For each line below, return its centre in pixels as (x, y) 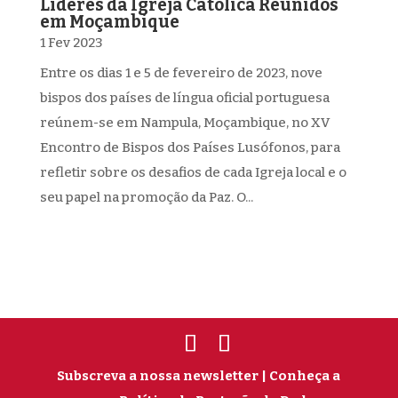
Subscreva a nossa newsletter (158, 376)
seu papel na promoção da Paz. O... (146, 197)
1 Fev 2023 (71, 43)
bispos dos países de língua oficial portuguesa (184, 98)
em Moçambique (109, 22)
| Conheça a (301, 376)
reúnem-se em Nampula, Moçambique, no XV (184, 123)
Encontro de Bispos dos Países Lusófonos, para (190, 147)
